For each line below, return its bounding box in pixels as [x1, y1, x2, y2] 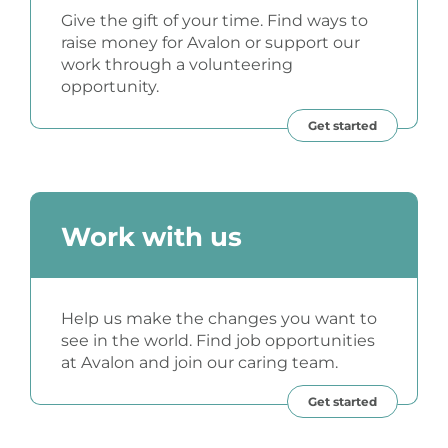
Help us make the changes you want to [60, 309, 377, 329]
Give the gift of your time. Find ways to [60, 11, 368, 31]
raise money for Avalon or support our [60, 33, 360, 53]
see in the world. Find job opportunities [60, 331, 375, 351]
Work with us [60, 221, 242, 254]
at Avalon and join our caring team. [60, 353, 338, 373]
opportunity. [60, 77, 159, 97]
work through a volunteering [60, 55, 293, 75]
